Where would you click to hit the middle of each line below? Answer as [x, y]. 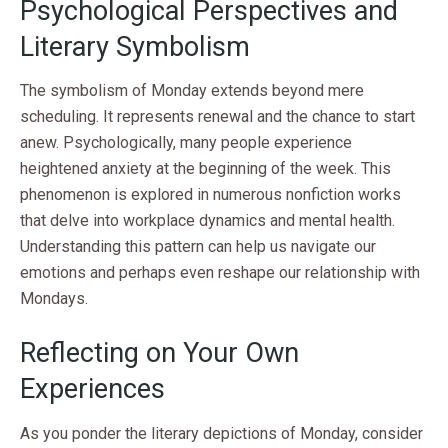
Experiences [92, 389]
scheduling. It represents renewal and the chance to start [217, 117]
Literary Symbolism [135, 46]
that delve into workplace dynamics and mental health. [207, 221]
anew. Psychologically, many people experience [186, 143]
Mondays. [54, 299]
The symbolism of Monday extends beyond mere [192, 91]
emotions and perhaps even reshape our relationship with [220, 273]
